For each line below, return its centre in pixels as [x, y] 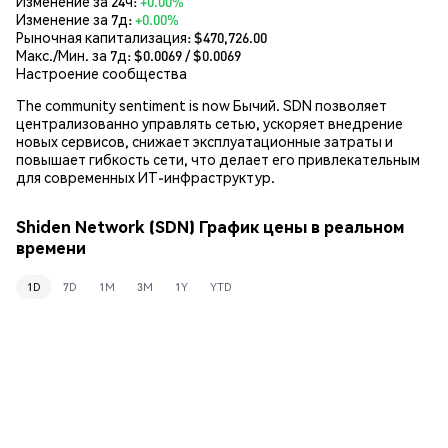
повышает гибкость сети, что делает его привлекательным [218, 158]
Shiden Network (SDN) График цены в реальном [210, 227]
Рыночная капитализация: [105, 36]
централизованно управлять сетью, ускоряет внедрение [209, 122]
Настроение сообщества [101, 72]
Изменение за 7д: [75, 18]
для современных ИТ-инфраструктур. [145, 176]
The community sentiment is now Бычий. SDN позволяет [201, 104]
